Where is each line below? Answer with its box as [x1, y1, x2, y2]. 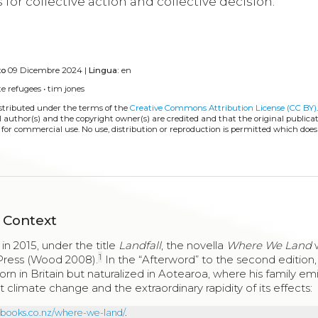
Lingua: [89, 65, 120, 75]
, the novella [161, 238, 227, 253]
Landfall [119, 238, 162, 253]
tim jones [48, 84, 85, 94]
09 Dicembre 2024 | [6, 65, 89, 75]
